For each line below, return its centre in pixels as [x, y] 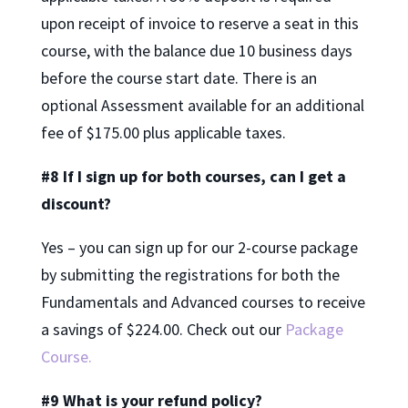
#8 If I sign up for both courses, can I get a [193, 177]
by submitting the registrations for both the [190, 275]
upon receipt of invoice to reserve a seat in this [199, 24]
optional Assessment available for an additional [202, 106]
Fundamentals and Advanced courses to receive [203, 302]
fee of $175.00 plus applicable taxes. [163, 133]
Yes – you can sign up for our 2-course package [199, 248]
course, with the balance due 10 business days [196, 51]
